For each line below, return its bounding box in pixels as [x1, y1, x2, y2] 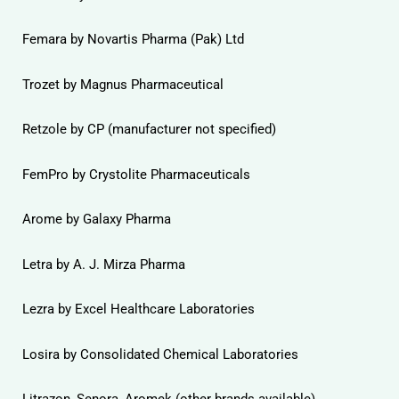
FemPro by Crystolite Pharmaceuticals [22, 166, 250, 183]
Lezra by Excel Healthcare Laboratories [22, 301, 255, 317]
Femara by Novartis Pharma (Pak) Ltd [22, 31, 244, 47]
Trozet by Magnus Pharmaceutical [22, 76, 224, 93]
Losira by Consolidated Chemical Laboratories [22, 346, 298, 362]
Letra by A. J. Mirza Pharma [22, 256, 185, 273]
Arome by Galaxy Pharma [22, 211, 171, 227]
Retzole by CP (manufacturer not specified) [22, 121, 276, 137]
